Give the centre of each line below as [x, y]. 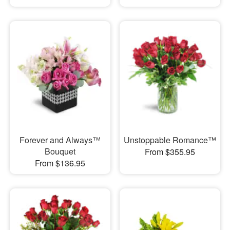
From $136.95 [60, 163]
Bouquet [60, 151]
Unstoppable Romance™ [170, 140]
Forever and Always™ [60, 140]
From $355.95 [170, 151]
